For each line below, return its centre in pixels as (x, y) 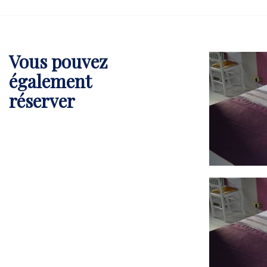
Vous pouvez (58, 61)
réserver (42, 100)
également (50, 81)
